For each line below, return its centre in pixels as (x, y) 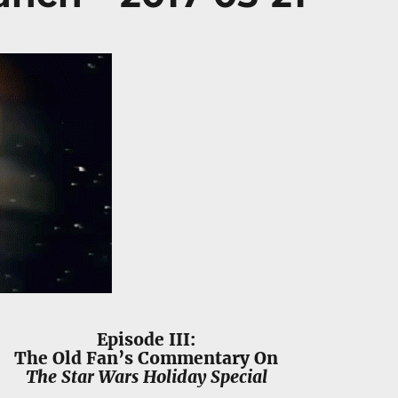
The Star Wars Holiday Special (146, 377)
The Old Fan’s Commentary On (147, 358)
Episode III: (147, 339)
